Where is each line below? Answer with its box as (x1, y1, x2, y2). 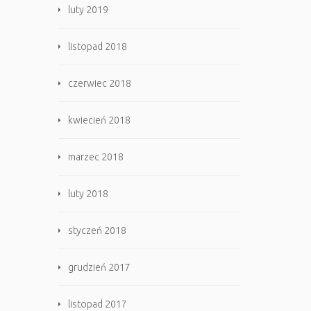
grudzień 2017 (67, 262, 131, 273)
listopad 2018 (67, 41, 127, 52)
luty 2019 (67, 4, 108, 15)
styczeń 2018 (67, 225, 126, 236)
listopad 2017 (67, 299, 127, 310)
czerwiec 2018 (67, 78, 131, 89)
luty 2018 (67, 188, 108, 199)
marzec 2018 (67, 151, 124, 162)
